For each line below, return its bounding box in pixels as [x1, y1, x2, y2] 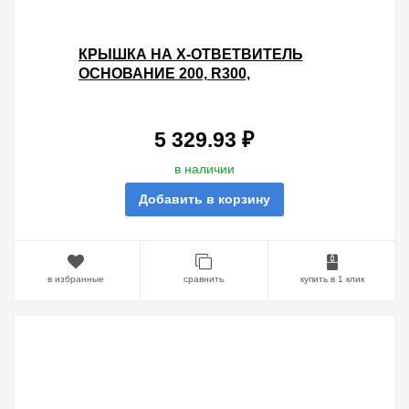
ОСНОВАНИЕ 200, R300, [78, 66, 250, 81]
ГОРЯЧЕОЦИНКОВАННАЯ [78, 85, 267, 100]
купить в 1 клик [299, 273, 364, 284]
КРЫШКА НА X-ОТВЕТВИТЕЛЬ [78, 47, 303, 62]
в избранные [47, 273, 105, 284]
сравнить [184, 273, 225, 284]
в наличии [173, 162, 235, 176]
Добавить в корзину [138, 192, 270, 206]
